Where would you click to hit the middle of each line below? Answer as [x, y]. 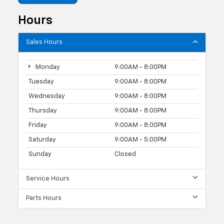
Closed [125, 154]
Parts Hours [44, 198]
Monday [47, 67]
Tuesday [41, 82]
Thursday [43, 111]
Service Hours [48, 179]
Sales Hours [44, 42]
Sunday [40, 154]
